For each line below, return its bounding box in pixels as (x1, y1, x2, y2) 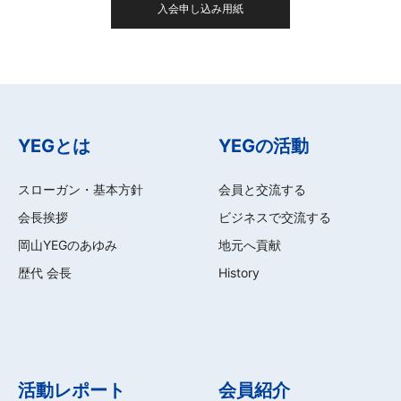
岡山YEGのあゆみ (18, 237, 117, 252)
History (218, 265, 260, 280)
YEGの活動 (218, 135, 309, 157)
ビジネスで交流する (218, 209, 331, 225)
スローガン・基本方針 (18, 182, 143, 197)
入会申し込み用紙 (158, 2, 243, 15)
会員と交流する (218, 182, 306, 197)
